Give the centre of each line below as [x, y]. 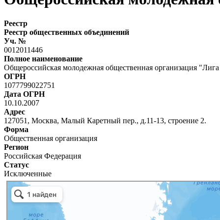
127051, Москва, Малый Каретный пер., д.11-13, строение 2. [105, 120]
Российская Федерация [42, 156]
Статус [16, 165]
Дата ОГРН [24, 94]
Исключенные [28, 173]
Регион [16, 147]
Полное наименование [43, 58]
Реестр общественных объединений [67, 32]
